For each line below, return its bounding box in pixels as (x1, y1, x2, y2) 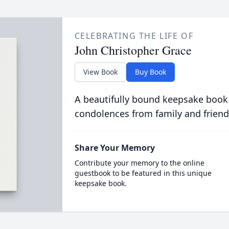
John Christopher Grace (74, 42, 192, 58)
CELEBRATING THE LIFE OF (74, 30, 194, 41)
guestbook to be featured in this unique (74, 168, 212, 178)
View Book (83, 67, 118, 77)
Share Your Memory (74, 142, 155, 153)
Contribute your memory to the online (74, 158, 204, 168)
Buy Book (134, 67, 166, 77)
